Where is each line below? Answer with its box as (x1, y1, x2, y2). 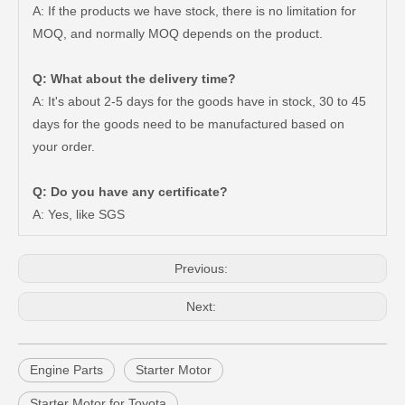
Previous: (174, 261, 231, 276)
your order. (33, 139, 95, 154)
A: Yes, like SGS (33, 207, 125, 221)
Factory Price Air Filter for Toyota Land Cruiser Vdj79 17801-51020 (184, 165, 196, 179)
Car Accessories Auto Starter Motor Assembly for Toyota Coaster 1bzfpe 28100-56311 (332, 165, 344, 179)
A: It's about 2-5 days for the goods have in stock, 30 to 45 (33, 94, 366, 108)
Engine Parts (30, 363, 103, 377)
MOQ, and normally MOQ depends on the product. (33, 26, 323, 41)
